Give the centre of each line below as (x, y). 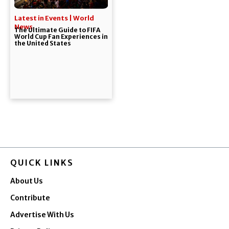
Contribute (30, 198)
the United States (42, 43)
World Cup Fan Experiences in (61, 36)
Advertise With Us (42, 215)
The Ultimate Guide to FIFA (57, 30)
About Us (27, 181)
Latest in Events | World (54, 18)
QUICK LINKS (42, 163)
